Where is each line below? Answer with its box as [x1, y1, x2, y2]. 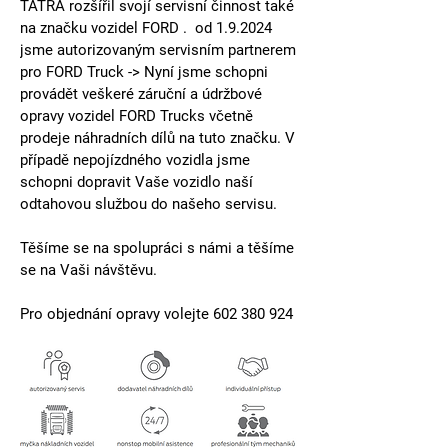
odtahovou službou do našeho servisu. [20, 194, 277, 213]
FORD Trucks [119, 106, 205, 125]
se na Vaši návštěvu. [20, 260, 157, 279]
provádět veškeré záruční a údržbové [20, 84, 266, 103]
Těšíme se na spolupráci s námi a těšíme [20, 238, 298, 257]
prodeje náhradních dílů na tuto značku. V [20, 128, 299, 147]
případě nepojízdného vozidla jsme [20, 150, 254, 169]
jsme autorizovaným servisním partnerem [20, 40, 300, 59]
